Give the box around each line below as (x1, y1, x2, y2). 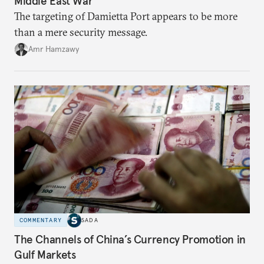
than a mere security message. (14, 25, 147, 39)
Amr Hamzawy (28, 44, 79, 55)
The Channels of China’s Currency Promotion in (14, 232, 246, 247)
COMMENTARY (19, 216, 62, 225)
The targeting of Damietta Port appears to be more (14, 9, 237, 23)
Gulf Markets (14, 247, 76, 262)
